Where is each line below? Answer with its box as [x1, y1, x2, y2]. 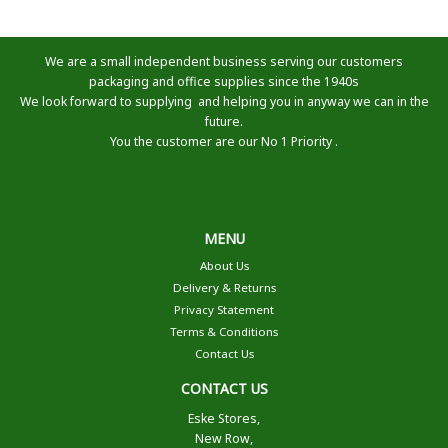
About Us [199, 258, 249, 274]
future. [205, 112, 243, 130]
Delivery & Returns [172, 280, 276, 296]
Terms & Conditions [170, 324, 278, 340]
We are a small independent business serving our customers [45, 52, 403, 70]
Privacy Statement [174, 302, 274, 318]
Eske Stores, [188, 410, 260, 428]
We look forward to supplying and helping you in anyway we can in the [19, 92, 429, 110]
